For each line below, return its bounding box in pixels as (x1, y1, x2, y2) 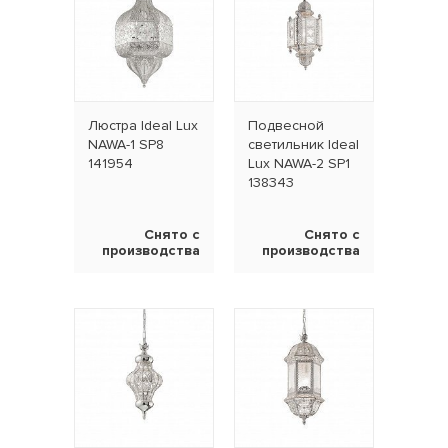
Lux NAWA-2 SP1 (248, 155, 350, 173)
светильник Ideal (248, 136, 359, 154)
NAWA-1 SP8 (88, 136, 164, 154)
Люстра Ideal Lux (88, 117, 198, 135)
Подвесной (248, 117, 324, 135)
